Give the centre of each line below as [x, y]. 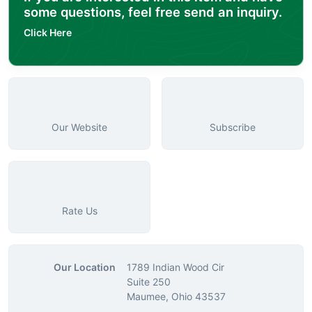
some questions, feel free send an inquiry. [153, 12]
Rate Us [79, 211]
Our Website [79, 127]
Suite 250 [149, 282]
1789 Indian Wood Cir [175, 267]
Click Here [48, 33]
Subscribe [233, 127]
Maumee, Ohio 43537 [176, 297]
